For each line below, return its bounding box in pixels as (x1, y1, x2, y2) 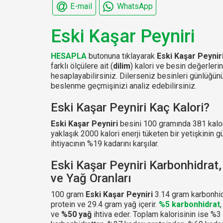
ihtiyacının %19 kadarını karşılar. (51, 138, 159, 148)
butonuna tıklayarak (87, 51, 157, 61)
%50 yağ (61, 209, 92, 219)
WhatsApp (116, 1, 153, 11)
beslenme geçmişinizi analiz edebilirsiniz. (51, 81, 197, 91)
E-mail (70, 1, 93, 11)
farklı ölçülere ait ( (51, 61, 113, 71)
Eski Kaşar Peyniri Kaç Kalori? (51, 100, 210, 114)
